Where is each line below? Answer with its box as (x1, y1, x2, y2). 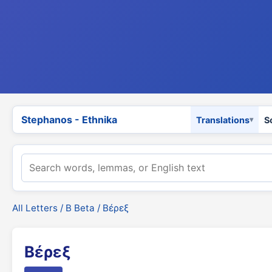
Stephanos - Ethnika (21, 113, 117, 126)
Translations (196, 114, 250, 125)
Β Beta (66, 202, 95, 214)
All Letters (12, 202, 58, 214)
